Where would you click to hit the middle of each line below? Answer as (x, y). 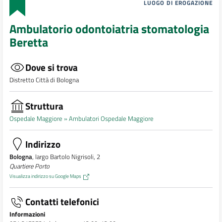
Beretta (28, 42)
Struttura (44, 106)
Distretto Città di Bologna (44, 80)
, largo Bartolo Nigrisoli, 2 (66, 157)
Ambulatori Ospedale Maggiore (111, 118)
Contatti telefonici (62, 202)
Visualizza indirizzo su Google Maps (45, 176)
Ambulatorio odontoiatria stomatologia (109, 29)
